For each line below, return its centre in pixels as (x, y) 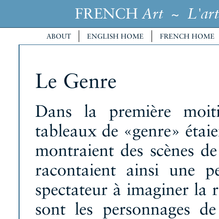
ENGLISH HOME (115, 36)
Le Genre (76, 81)
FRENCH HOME (187, 36)
